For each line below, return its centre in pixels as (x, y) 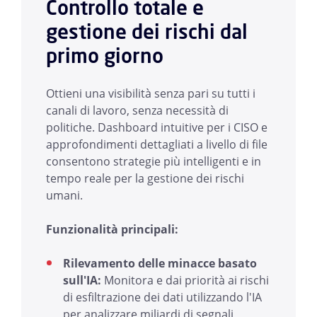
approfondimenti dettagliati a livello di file (157, 145)
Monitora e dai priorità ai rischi (185, 281)
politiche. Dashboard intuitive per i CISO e (157, 128)
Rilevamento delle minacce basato (160, 264)
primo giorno (105, 56)
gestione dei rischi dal (147, 32)
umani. (64, 196)
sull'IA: (82, 281)
